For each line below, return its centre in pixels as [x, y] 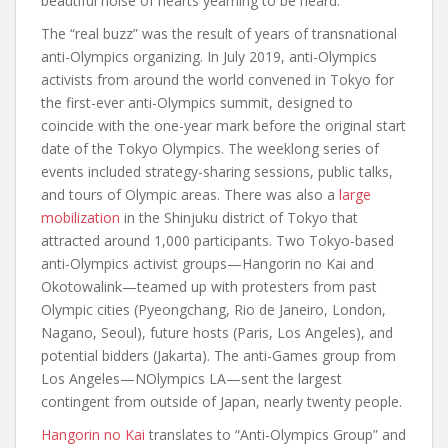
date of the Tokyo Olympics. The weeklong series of [210, 148]
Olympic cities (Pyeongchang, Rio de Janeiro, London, [213, 309]
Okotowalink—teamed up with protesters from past [209, 286]
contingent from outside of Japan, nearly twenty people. [221, 401]
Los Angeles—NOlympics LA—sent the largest [191, 378]
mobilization [80, 217]
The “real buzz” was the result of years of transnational [219, 33]
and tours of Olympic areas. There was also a [190, 194]
